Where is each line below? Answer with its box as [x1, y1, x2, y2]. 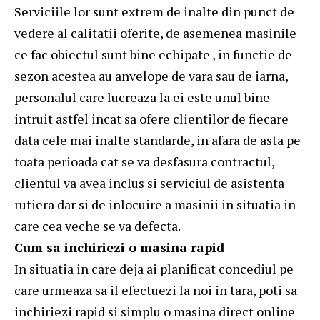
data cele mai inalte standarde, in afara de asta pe [14, 131, 301, 149]
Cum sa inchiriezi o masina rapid [14, 239, 224, 256]
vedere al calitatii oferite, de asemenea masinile [14, 24, 296, 42]
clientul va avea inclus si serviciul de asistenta [14, 174, 284, 192]
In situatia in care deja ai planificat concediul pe [14, 260, 294, 278]
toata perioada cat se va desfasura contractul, [14, 153, 274, 171]
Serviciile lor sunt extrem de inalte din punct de [14, 3, 294, 21]
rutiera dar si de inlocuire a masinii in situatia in [14, 196, 296, 214]
